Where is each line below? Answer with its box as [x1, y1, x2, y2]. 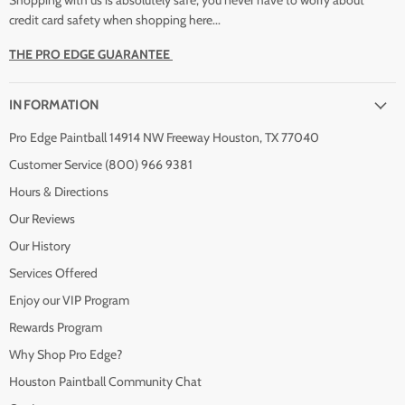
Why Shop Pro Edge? [9, 346, 122, 363]
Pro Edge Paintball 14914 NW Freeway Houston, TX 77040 [9, 129, 319, 146]
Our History [9, 238, 71, 255]
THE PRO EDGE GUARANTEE [9, 46, 173, 63]
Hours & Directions [9, 184, 108, 201]
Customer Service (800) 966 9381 [9, 156, 193, 174]
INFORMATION [9, 97, 100, 114]
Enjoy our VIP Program [9, 292, 129, 309]
